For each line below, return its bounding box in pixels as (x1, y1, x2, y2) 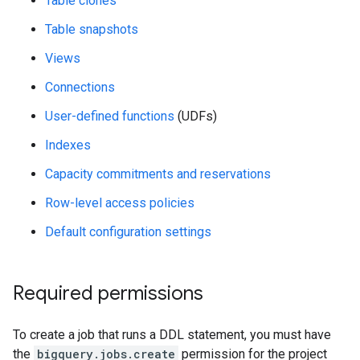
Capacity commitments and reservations (45, 166, 271, 182)
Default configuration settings (45, 224, 211, 239)
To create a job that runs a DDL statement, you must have (13, 327, 331, 342)
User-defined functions (45, 108, 174, 124)
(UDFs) (174, 108, 217, 124)
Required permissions (13, 281, 203, 305)
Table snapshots (45, 22, 138, 37)
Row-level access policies (45, 195, 194, 211)
